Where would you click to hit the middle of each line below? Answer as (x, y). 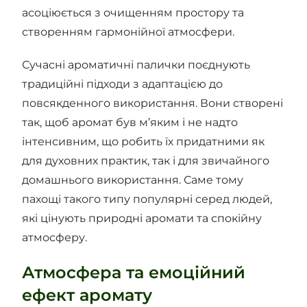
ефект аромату (87, 295)
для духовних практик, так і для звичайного (146, 161)
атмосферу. (55, 238)
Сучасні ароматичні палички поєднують (136, 65)
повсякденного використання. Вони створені (153, 103)
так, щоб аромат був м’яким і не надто (130, 123)
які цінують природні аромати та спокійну (142, 219)
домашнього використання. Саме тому (133, 180)
